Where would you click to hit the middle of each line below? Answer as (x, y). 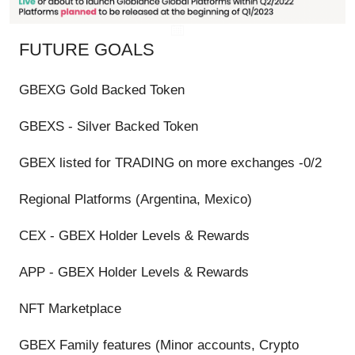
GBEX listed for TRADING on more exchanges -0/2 (170, 163)
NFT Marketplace (70, 309)
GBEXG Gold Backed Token (102, 90)
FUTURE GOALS (87, 50)
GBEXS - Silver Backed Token (109, 127)
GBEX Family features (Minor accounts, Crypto (159, 345)
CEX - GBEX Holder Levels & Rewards (134, 236)
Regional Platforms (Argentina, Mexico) (136, 200)
